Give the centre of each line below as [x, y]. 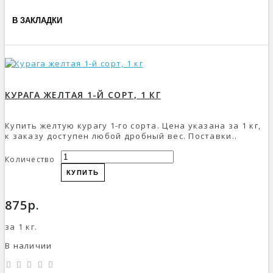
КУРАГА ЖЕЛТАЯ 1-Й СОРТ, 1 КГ [83, 94]
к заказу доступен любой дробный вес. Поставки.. [121, 136]
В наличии [29, 245]
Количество [30, 159]
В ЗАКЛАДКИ [37, 20]
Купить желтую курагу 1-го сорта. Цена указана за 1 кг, [133, 125]
